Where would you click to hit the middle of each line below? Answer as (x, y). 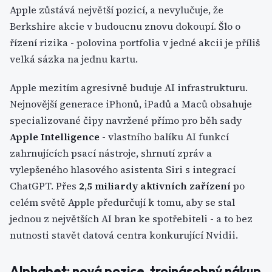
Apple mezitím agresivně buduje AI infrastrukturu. (129, 87)
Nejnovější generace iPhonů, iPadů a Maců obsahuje (131, 104)
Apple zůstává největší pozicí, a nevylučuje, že (117, 10)
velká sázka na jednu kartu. (74, 59)
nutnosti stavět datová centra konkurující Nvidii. (124, 235)
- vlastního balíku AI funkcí (164, 137)
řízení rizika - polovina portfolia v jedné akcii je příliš (135, 42)
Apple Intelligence (55, 137)
